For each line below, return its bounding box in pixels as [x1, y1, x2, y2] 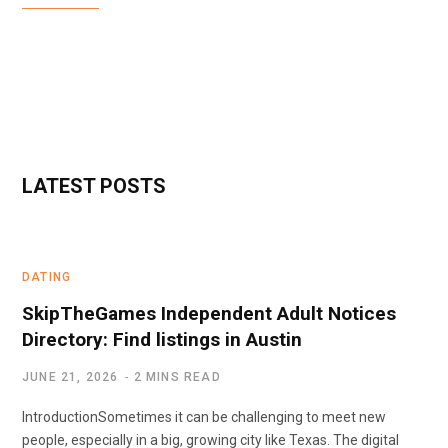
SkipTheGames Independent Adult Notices [22, 301, 396, 325]
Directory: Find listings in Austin [22, 327, 302, 351]
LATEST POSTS [22, 173, 166, 198]
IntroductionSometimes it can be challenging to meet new [22, 408, 386, 425]
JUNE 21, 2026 [22, 369, 119, 384]
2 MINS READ [133, 369, 221, 384]
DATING [22, 269, 72, 284]
